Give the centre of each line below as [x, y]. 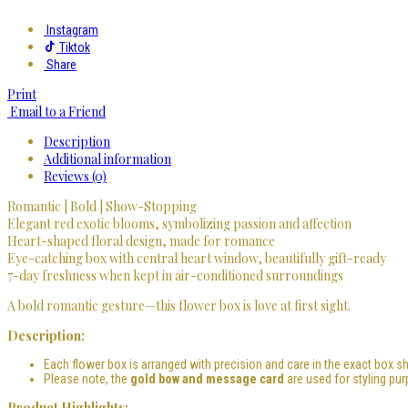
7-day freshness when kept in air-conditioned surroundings [175, 275]
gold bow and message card [207, 378]
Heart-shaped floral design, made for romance [141, 240]
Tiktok [73, 47]
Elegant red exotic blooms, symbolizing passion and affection [179, 223]
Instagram [71, 30]
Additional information [107, 158]
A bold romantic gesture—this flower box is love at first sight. [179, 305]
